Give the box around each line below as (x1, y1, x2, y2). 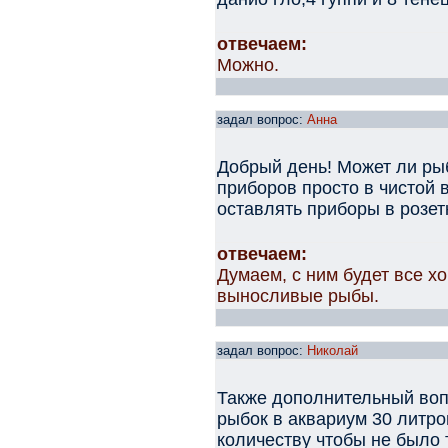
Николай (307, 343, 358, 358)
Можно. (217, 55, 279, 75)
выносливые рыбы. (217, 286, 379, 306)
